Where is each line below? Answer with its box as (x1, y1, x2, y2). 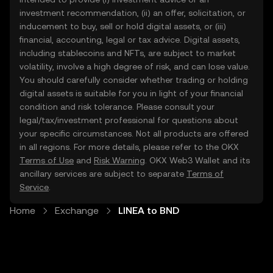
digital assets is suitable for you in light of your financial (19, 88, 243, 98)
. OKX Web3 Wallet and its (145, 155, 250, 165)
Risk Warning (94, 155, 145, 165)
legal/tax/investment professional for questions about (19, 115, 238, 125)
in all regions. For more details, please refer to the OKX (19, 142, 239, 152)
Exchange (55, 205, 99, 216)
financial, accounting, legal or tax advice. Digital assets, (19, 35, 240, 44)
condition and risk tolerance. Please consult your (19, 102, 214, 112)
